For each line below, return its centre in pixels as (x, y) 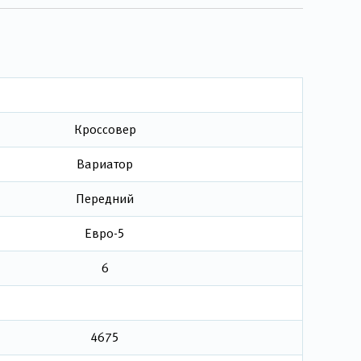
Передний (105, 199)
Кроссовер (105, 129)
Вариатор (105, 164)
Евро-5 (105, 233)
